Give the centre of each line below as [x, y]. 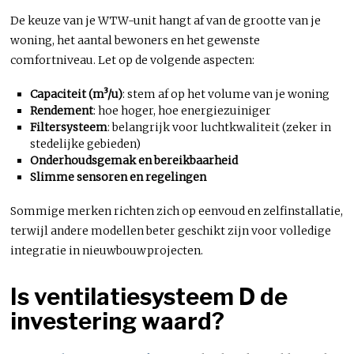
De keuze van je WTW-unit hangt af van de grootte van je [166, 20]
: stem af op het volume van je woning [226, 94]
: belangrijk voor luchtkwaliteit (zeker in [219, 127]
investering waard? [118, 321]
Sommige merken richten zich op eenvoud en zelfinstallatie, [177, 211]
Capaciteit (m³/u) [76, 94]
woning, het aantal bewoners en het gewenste [136, 40]
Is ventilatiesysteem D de [149, 296]
